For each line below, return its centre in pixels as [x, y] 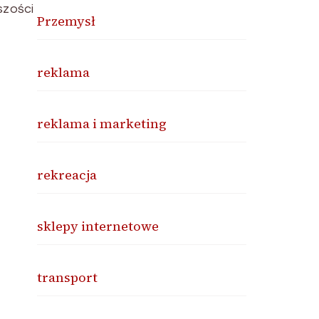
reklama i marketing [102, 124]
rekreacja [67, 175]
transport [68, 278]
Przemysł [67, 21]
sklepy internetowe [98, 226]
